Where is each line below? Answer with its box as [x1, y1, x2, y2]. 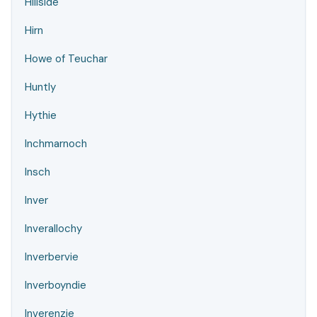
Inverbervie [25, 250, 79, 264]
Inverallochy [25, 221, 82, 236]
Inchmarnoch [25, 137, 87, 151]
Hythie [25, 108, 57, 122]
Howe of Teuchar [25, 52, 108, 66]
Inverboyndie [25, 278, 86, 292]
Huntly [25, 80, 56, 94]
